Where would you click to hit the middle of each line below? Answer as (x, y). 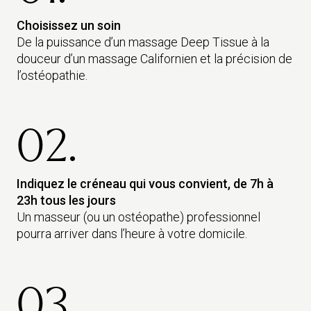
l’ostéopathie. (52, 75)
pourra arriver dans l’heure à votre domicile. (132, 234)
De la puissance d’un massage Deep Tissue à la (143, 42)
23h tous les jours (66, 200)
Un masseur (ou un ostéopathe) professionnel (138, 217)
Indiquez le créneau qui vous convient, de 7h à (145, 184)
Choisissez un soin (69, 25)
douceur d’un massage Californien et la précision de (154, 59)
